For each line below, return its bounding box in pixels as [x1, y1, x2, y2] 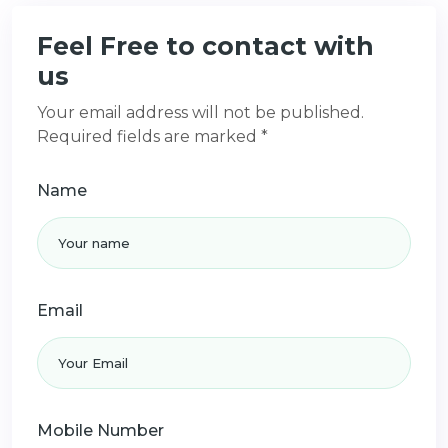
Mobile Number [37, 420, 164, 440]
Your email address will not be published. [37, 102, 364, 122]
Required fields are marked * [37, 126, 268, 146]
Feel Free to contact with [37, 30, 374, 61]
